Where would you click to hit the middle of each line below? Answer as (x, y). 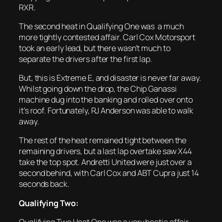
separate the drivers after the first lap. (85, 59)
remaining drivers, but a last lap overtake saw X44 (105, 151)
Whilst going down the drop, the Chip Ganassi (98, 89)
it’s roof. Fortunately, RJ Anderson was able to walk (106, 111)
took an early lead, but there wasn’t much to (95, 48)
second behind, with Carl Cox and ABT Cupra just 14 (109, 173)
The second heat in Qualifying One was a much (101, 26)
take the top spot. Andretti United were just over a (105, 162)
